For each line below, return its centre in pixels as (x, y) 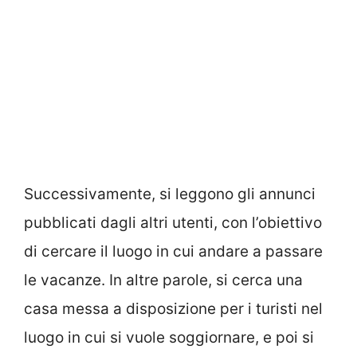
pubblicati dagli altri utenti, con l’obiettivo (173, 222)
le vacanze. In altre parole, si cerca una (163, 280)
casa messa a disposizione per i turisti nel (173, 308)
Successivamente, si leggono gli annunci (170, 194)
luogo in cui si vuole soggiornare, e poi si (169, 337)
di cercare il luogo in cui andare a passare (173, 251)
